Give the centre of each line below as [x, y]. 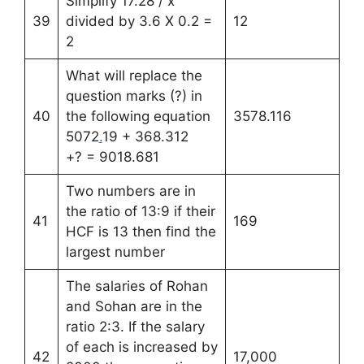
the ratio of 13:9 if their [140, 211]
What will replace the [134, 75]
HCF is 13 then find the [141, 231]
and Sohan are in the [134, 306]
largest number [115, 251]
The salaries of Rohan [136, 286]
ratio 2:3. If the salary [135, 326]
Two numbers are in [130, 191]
